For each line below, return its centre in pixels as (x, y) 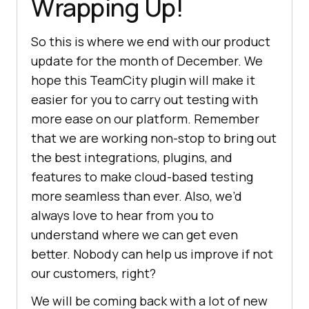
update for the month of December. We (147, 61)
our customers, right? (93, 273)
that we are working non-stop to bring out (154, 138)
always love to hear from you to (122, 216)
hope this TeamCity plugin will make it (143, 80)
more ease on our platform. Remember (145, 119)
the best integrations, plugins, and (132, 158)
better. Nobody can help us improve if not (152, 254)
